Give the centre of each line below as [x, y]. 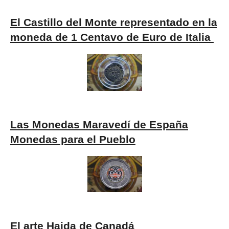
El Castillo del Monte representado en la [114, 23]
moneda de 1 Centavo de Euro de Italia [110, 38]
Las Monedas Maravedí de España [99, 124]
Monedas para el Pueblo [73, 139]
